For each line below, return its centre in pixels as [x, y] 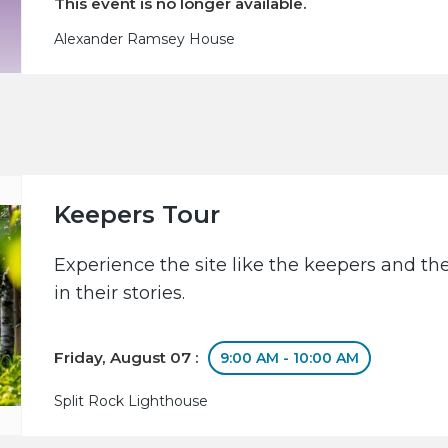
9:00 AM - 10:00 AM [290, 357]
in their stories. [120, 292]
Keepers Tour [137, 214]
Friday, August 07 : [129, 357]
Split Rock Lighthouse [131, 400]
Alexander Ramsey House [145, 38]
